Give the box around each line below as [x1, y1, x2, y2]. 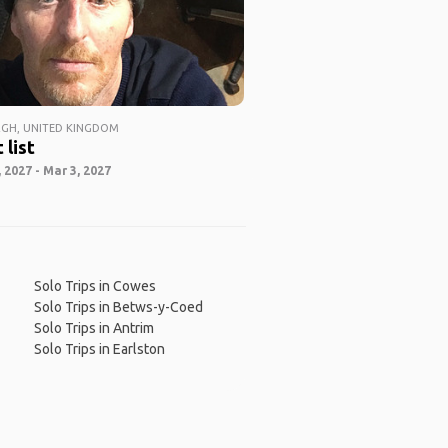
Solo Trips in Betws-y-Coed [33, 299, 203, 316]
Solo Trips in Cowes [33, 278, 156, 295]
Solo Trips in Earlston [33, 341, 165, 358]
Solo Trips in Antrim [33, 320, 154, 337]
